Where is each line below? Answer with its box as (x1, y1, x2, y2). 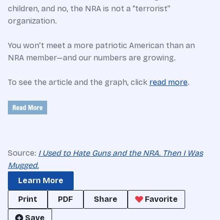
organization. (8, 16, 57, 26)
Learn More (18, 176, 63, 186)
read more (149, 78, 188, 87)
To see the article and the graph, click (8, 78, 149, 87)
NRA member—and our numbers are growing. (8, 53, 176, 63)
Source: (8, 148, 38, 158)
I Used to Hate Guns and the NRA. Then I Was (38, 148, 203, 158)
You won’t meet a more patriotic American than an (8, 41, 195, 51)
